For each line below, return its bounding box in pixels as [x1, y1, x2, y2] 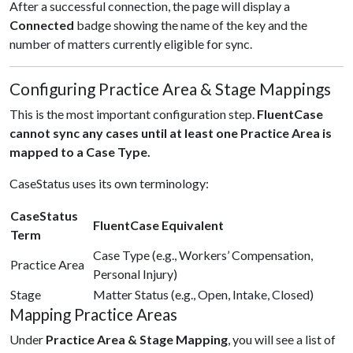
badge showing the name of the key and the [74, 17, 307, 32]
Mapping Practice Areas [9, 305, 177, 324]
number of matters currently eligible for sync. [9, 36, 252, 51]
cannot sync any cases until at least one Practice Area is [9, 125, 332, 140]
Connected [9, 17, 74, 32]
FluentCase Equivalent [93, 217, 224, 232]
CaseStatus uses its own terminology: [9, 176, 209, 191]
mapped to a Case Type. [9, 144, 150, 159]
